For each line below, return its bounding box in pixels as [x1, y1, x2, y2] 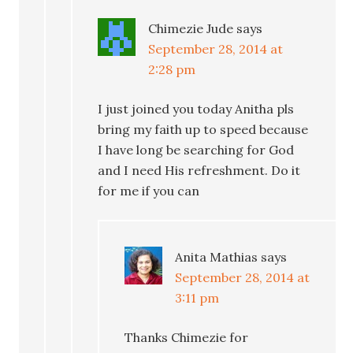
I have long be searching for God [98, 141, 295, 158]
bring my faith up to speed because [98, 121, 309, 137]
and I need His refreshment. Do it [98, 162, 301, 178]
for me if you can [98, 182, 200, 199]
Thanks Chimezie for [124, 329, 249, 345]
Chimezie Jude [148, 20, 234, 36]
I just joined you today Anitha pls [98, 100, 295, 117]
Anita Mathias [175, 248, 258, 265]
